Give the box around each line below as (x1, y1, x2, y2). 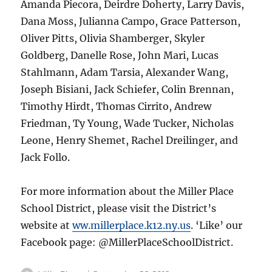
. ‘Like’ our (191, 219, 243, 232)
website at (21, 219, 73, 232)
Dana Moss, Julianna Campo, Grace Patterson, (21, 15, 241, 28)
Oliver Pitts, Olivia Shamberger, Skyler (21, 32, 205, 45)
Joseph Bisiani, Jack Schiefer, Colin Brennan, (21, 83, 234, 96)
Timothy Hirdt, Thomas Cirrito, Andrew (21, 100, 212, 113)
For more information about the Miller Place (21, 185, 234, 198)
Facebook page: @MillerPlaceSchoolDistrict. (21, 236, 234, 249)
